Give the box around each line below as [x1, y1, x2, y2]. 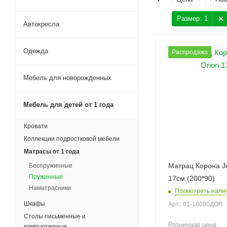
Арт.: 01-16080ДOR [168, 200, 223, 208]
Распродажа [172, 49, 208, 56]
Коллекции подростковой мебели [24, 135, 120, 142]
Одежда [23, 47, 48, 55]
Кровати [24, 123, 48, 130]
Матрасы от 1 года [24, 148, 80, 155]
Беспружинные [29, 162, 72, 169]
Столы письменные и [24, 213, 86, 220]
